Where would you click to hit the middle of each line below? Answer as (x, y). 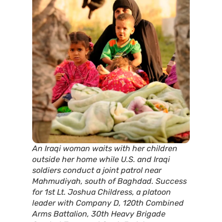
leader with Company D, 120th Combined (108, 203)
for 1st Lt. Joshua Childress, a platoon (102, 192)
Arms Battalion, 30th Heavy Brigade (99, 214)
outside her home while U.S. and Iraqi (101, 159)
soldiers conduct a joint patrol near (97, 170)
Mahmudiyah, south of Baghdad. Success (110, 181)
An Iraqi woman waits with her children (105, 148)
